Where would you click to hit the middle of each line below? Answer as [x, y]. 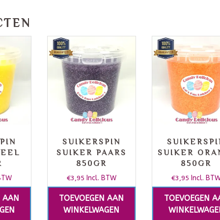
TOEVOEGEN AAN [92, 198]
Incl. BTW [101, 178]
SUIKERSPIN [91, 142]
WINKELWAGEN [92, 210]
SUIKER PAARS [91, 153]
